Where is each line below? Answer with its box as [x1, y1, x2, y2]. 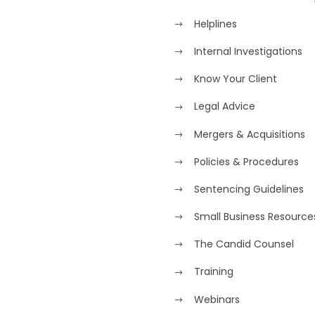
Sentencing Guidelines [194, 181, 304, 196]
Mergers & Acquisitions [194, 127, 305, 141]
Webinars [194, 292, 240, 307]
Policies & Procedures [194, 154, 299, 169]
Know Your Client [194, 72, 277, 86]
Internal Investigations [194, 44, 302, 59]
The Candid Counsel [194, 237, 294, 252]
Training [194, 264, 233, 279]
